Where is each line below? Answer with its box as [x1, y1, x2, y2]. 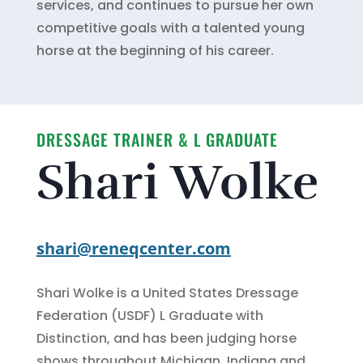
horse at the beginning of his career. [36, 41, 274, 60]
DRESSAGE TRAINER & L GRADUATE [36, 126, 278, 152]
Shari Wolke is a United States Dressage [36, 283, 298, 302]
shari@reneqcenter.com [36, 237, 231, 259]
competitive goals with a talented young [36, 18, 305, 37]
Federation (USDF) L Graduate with [36, 305, 263, 325]
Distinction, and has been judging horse [36, 328, 297, 348]
